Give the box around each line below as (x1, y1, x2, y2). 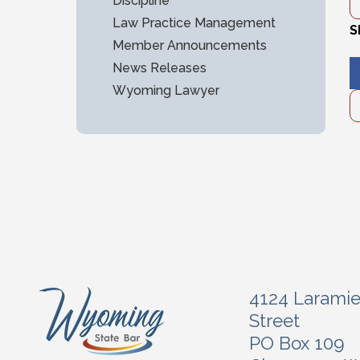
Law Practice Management (112, 15, 276, 31)
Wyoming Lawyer (112, 83, 219, 98)
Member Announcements (112, 38, 267, 53)
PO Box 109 (249, 333, 345, 354)
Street (249, 310, 300, 331)
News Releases (112, 60, 207, 76)
